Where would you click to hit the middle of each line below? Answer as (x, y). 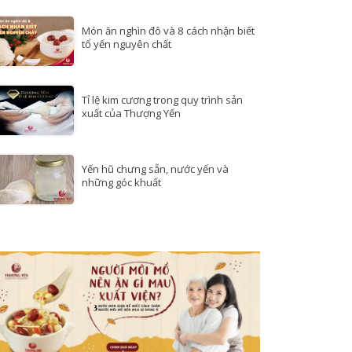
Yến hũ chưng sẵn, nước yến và (155, 169)
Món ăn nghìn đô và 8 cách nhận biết (168, 31)
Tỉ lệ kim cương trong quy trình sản (162, 100)
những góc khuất (121, 183)
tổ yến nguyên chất (126, 44)
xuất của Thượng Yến (131, 114)
